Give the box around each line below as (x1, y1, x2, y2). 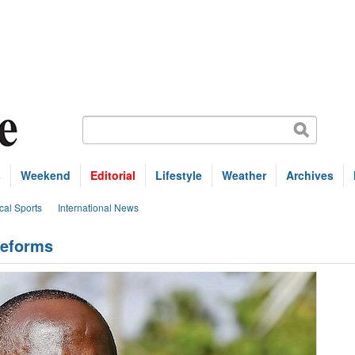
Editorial (90, 167, 136, 183)
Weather (222, 167, 266, 183)
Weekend (21, 167, 71, 183)
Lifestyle (155, 167, 202, 183)
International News (58, 200, 139, 214)
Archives (286, 167, 334, 183)
